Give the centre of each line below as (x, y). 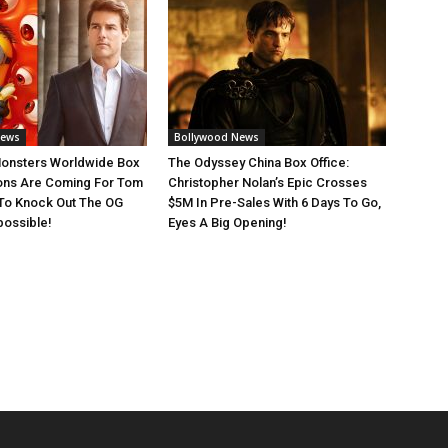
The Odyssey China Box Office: (258, 163)
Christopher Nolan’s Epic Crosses (267, 183)
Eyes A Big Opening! (227, 223)
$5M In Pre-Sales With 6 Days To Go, (274, 203)
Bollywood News (216, 137)
